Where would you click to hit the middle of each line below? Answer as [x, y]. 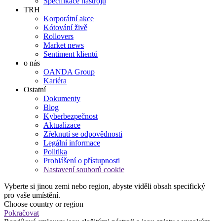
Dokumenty [62, 98]
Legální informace [72, 143]
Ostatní [35, 89]
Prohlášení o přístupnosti [82, 160]
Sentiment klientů [71, 54]
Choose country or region [44, 204]
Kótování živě [65, 27]
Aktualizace [62, 125]
